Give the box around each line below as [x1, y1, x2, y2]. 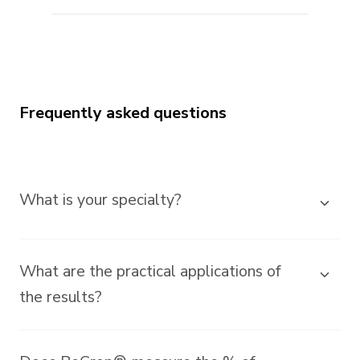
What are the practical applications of [19, 260, 281, 282]
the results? [19, 285, 102, 308]
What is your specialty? [19, 188, 182, 211]
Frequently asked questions [19, 101, 227, 124]
